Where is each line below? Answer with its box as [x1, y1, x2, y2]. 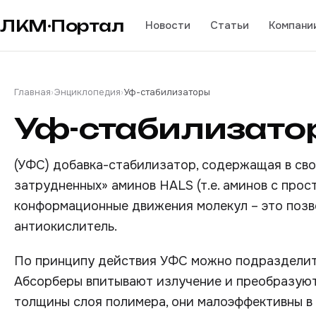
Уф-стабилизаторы [123, 86, 210, 98]
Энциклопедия [54, 86, 121, 98]
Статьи [209, 18, 249, 32]
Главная [14, 86, 51, 98]
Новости [145, 18, 190, 32]
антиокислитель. [14, 219, 117, 234]
